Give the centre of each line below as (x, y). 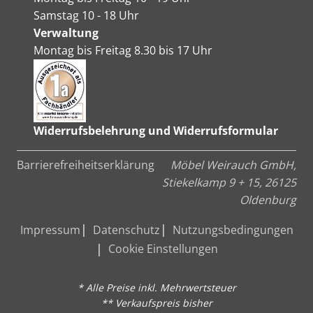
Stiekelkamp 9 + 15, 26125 (229, 183)
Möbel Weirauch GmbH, (233, 165)
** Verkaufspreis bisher (156, 303)
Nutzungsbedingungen (233, 230)
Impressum (50, 230)
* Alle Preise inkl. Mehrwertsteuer (156, 288)
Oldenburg (268, 200)
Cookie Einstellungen (163, 249)
